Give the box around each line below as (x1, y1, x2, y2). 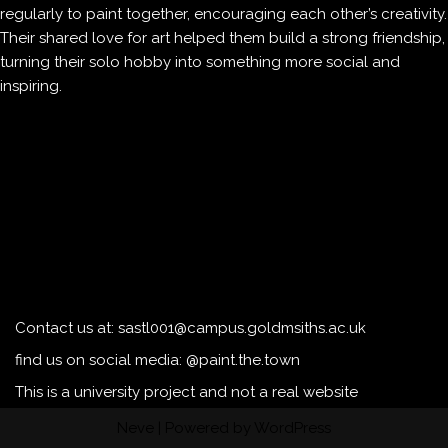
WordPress (254, 419, 331, 437)
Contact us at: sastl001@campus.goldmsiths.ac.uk (15, 319, 366, 337)
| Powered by (154, 419, 254, 437)
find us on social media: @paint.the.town (15, 351, 300, 369)
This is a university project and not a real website (15, 383, 358, 401)
